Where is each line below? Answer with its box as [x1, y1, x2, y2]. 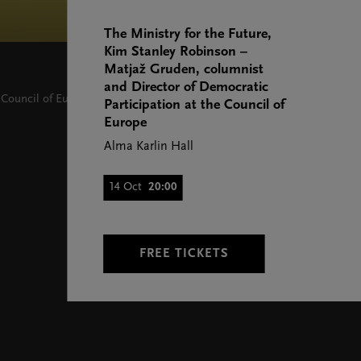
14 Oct [109, 181, 142, 193]
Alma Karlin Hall [103, 140, 193, 153]
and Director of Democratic [103, 80, 268, 95]
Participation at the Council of [103, 98, 284, 113]
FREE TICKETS [139, 247, 230, 260]
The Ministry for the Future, [103, 27, 272, 42]
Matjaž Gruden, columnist [103, 62, 263, 77]
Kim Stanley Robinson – [103, 44, 247, 60]
